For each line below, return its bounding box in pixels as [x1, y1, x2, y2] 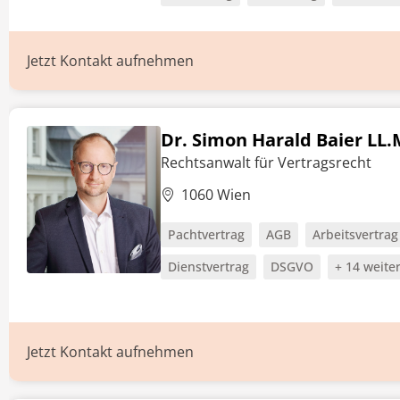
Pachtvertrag [168, 226, 245, 243]
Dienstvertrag [168, 258, 249, 275]
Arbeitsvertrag [312, 226, 398, 243]
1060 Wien [181, 185, 251, 204]
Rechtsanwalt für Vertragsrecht [161, 153, 371, 172]
